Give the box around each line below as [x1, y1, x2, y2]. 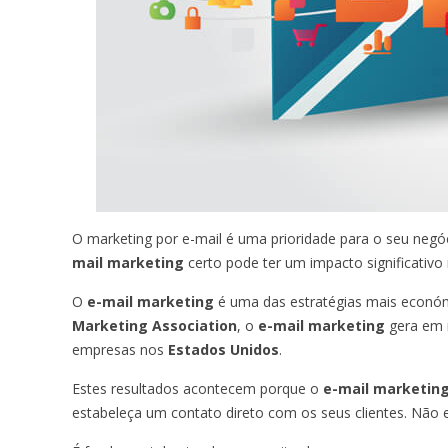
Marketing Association [72, 315, 237, 335]
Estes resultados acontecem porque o [72, 378, 323, 398]
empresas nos [72, 339, 168, 359]
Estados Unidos [168, 339, 279, 359]
